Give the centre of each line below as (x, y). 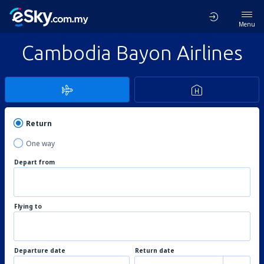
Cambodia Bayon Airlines (132, 52)
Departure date (40, 250)
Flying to (28, 206)
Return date (155, 250)
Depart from (34, 162)
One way (40, 143)
